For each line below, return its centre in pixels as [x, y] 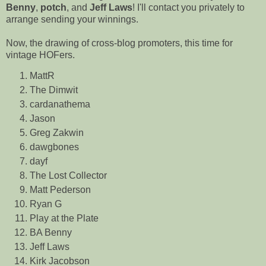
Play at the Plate [64, 218]
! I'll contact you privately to [189, 7]
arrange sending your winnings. [72, 19]
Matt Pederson [60, 190]
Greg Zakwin [57, 133]
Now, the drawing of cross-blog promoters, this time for [119, 43]
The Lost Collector [68, 176]
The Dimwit [54, 90]
